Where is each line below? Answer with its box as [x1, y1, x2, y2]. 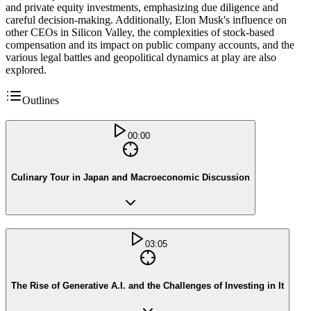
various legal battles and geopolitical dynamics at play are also [6, 51, 276, 64]
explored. [6, 64, 47, 76]
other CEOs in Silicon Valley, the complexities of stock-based [6, 26, 274, 39]
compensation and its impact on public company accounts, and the [6, 39, 294, 51]
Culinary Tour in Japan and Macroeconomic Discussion [11, 171, 250, 183]
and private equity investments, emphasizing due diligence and [6, 1, 278, 14]
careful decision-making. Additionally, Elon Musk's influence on [6, 14, 287, 26]
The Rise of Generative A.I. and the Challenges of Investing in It [11, 280, 284, 291]
